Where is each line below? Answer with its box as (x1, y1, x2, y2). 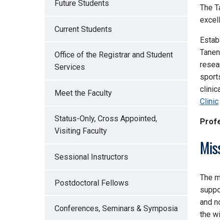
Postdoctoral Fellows (54, 178, 129, 188)
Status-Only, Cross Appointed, (54, 114, 157, 124)
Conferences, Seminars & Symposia (54, 204, 178, 214)
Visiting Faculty (54, 126, 107, 136)
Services (54, 62, 85, 72)
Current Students (54, 24, 112, 34)
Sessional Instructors (54, 152, 128, 162)
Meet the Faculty (54, 88, 112, 98)
